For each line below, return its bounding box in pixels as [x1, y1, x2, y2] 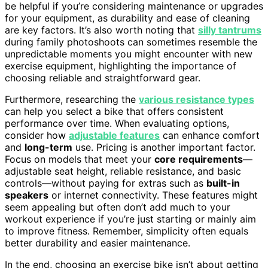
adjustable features [69, 129, 160, 141]
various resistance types [139, 93, 254, 105]
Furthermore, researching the [5, 93, 139, 105]
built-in [206, 176, 240, 189]
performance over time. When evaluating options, [5, 117, 229, 129]
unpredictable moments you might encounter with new [5, 47, 252, 60]
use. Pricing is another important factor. [72, 141, 255, 153]
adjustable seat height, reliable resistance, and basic [5, 165, 241, 177]
